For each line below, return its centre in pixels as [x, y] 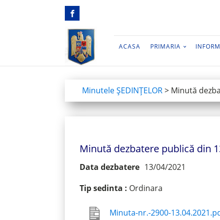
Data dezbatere [110, 167]
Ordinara [146, 188]
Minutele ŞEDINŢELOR [122, 90]
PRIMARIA [165, 46]
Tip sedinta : [104, 188]
